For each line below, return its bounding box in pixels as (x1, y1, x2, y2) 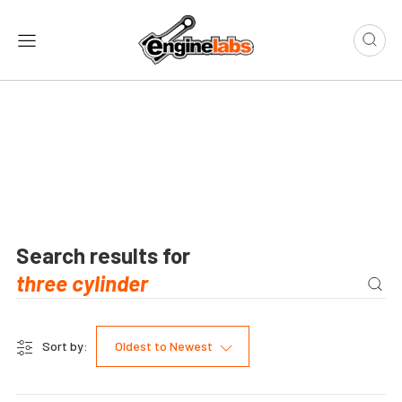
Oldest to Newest (115, 338, 213, 354)
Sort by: (42, 338, 88, 354)
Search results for (16, 242, 195, 269)
